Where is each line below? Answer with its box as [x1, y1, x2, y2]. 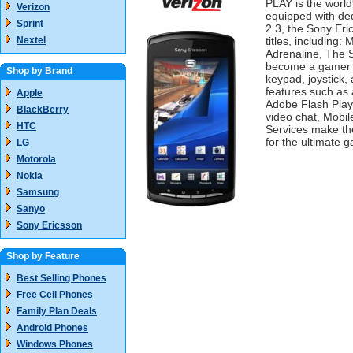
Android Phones [17, 322, 88, 333]
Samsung [17, 187, 59, 198]
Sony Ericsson [17, 220, 82, 231]
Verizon [17, 2, 50, 13]
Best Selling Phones [17, 273, 106, 284]
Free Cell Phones [17, 289, 93, 300]
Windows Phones [17, 339, 93, 350]
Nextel [17, 35, 46, 46]
